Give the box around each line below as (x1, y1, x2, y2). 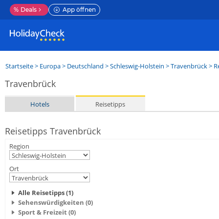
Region (9, 142, 29, 151)
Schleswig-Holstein (110, 62, 164, 70)
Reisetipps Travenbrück (5, 125, 101, 137)
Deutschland (67, 62, 104, 70)
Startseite (5, 62, 33, 70)
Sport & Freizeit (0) (18, 208, 76, 217)
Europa (40, 62, 61, 70)
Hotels (30, 99, 49, 109)
